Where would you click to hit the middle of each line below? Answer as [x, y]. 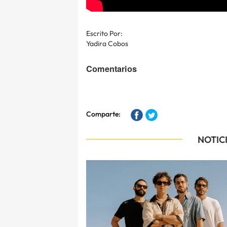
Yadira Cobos [107, 43]
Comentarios [111, 68]
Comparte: [103, 114]
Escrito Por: [104, 33]
